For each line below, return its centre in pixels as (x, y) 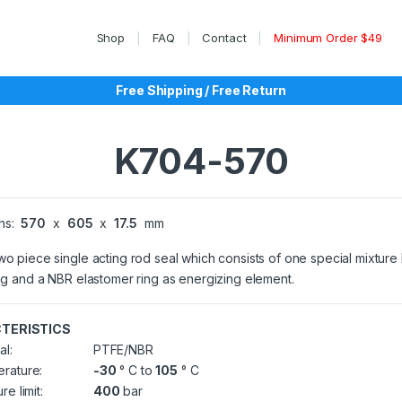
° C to (136, 370)
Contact (224, 38)
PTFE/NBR (122, 350)
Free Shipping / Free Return (201, 90)
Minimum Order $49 (328, 38)
